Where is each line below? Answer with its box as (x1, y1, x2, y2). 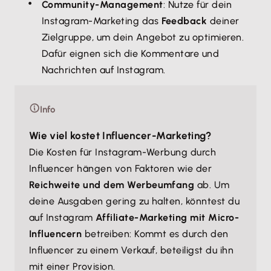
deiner (207, 15, 240, 27)
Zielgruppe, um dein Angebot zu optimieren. (42, 31, 244, 43)
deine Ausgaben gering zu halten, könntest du (29, 195, 240, 207)
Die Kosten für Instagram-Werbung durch (29, 146, 217, 158)
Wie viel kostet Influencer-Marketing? (29, 129, 212, 142)
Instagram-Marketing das (42, 15, 162, 27)
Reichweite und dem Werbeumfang (29, 179, 195, 191)
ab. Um (194, 179, 230, 191)
